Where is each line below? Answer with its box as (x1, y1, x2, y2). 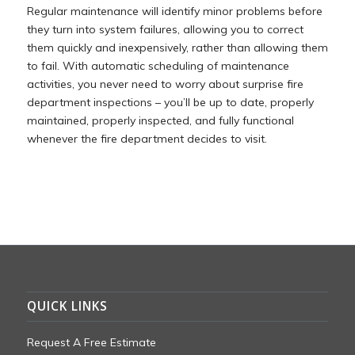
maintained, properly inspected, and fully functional (26, 113, 294, 128)
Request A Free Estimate (26, 334, 156, 349)
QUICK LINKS (26, 297, 108, 315)
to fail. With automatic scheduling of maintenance (26, 58, 289, 73)
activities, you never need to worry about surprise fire (26, 76, 303, 91)
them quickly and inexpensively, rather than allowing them (26, 40, 328, 55)
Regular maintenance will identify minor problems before (26, 3, 323, 18)
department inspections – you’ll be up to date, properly (26, 94, 314, 109)
